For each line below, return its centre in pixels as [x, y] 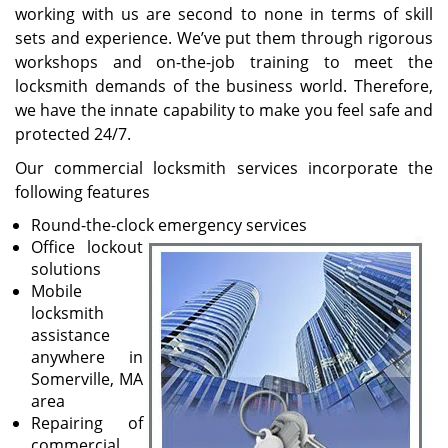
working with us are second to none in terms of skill [224, 14]
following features [82, 192]
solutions [66, 269]
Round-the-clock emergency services [169, 225]
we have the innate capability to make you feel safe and [224, 110]
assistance [70, 335]
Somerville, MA [87, 379]
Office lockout [87, 247]
